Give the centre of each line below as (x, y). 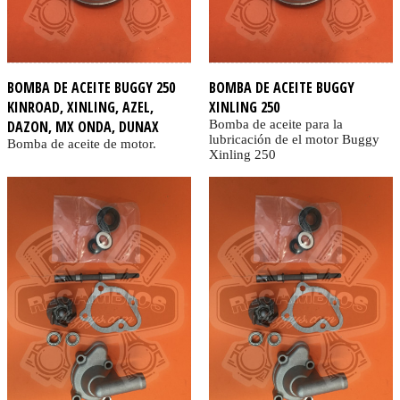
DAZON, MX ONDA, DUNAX (83, 126)
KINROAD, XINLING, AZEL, (80, 107)
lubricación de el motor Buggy (294, 139)
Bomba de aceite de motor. (82, 143)
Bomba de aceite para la (275, 124)
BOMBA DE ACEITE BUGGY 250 (91, 87)
